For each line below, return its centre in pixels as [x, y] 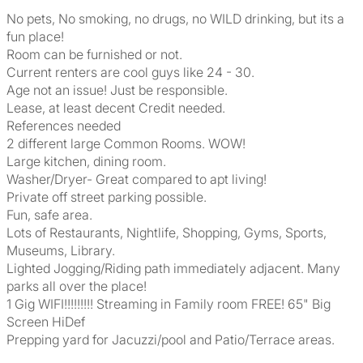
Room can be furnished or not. [94, 54]
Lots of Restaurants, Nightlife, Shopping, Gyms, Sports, [167, 233]
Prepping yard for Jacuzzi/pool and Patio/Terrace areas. [171, 340]
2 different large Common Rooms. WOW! [126, 143]
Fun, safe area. [49, 215]
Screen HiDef [46, 322]
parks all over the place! [77, 286]
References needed [64, 126]
